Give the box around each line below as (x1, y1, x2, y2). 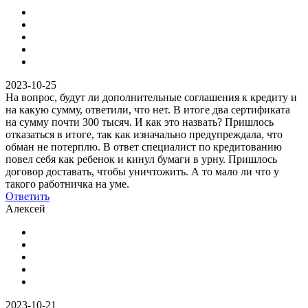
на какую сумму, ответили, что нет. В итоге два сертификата (5, 103, 290, 115)
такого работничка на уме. (5, 177, 129, 190)
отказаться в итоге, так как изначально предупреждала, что (5, 128, 283, 140)
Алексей (5, 202, 45, 214)
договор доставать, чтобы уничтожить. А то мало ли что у (5, 165, 279, 177)
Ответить (5, 190, 49, 202)
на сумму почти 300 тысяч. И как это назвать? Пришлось (5, 115, 274, 128)
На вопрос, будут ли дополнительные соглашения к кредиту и (5, 91, 297, 103)
